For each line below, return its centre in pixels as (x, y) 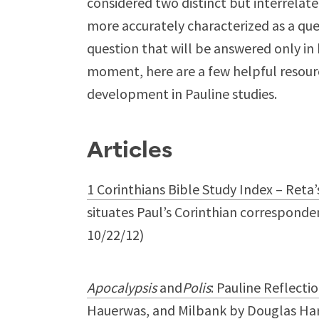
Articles (130, 151)
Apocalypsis (122, 287)
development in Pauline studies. (182, 94)
